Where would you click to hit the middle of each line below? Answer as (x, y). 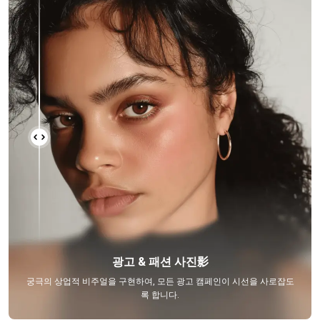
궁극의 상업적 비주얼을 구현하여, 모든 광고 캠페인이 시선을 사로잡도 (160, 281)
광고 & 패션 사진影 (160, 261)
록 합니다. (160, 295)
